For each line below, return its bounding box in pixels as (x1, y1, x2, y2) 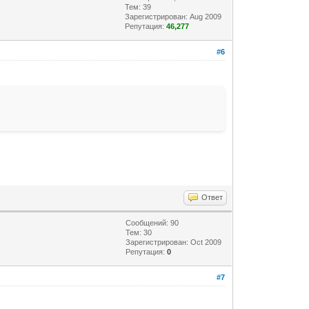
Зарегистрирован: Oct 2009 (126, 237, 222, 246)
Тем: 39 (125, 2, 152, 11)
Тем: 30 (126, 228, 152, 237)
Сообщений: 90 (126, 218, 179, 227)
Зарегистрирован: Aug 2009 (125, 12, 222, 21)
